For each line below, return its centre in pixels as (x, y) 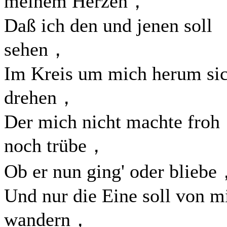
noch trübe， (55, 145)
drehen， (40, 97)
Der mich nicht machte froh (112, 122)
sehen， (36, 49)
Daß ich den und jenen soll (108, 25)
